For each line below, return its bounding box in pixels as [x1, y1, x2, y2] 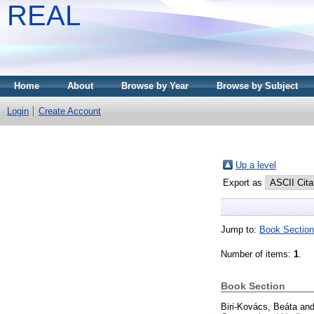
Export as [223, 177, 265, 188]
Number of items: [221, 248, 294, 259]
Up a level [235, 159, 276, 170]
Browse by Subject [217, 81, 298, 91]
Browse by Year [121, 81, 189, 91]
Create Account [39, 106, 101, 116]
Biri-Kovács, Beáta [221, 301, 297, 312]
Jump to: [221, 224, 259, 235]
